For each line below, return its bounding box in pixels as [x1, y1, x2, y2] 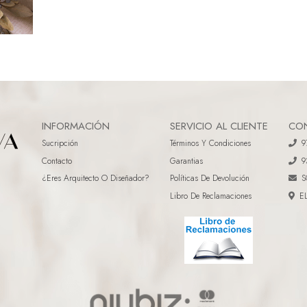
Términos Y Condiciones [169, 137, 251, 149]
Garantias [169, 154, 203, 167]
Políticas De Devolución [169, 172, 249, 184]
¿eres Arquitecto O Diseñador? [41, 172, 149, 184]
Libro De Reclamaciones [169, 189, 251, 202]
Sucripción [41, 137, 78, 149]
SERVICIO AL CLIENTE [169, 118, 268, 134]
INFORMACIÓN [41, 118, 110, 134]
